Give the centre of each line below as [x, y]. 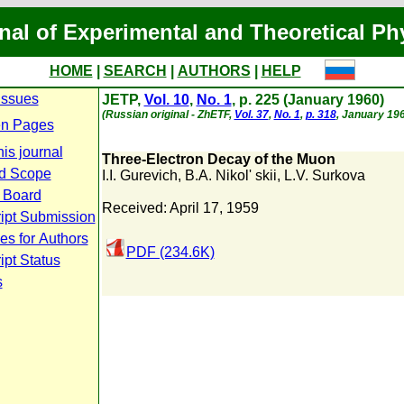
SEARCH [135, 71]
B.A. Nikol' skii [230, 175]
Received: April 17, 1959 [180, 208]
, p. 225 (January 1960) [308, 100]
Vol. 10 [166, 100]
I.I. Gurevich [139, 175]
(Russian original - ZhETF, [168, 115]
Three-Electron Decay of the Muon [218, 159]
